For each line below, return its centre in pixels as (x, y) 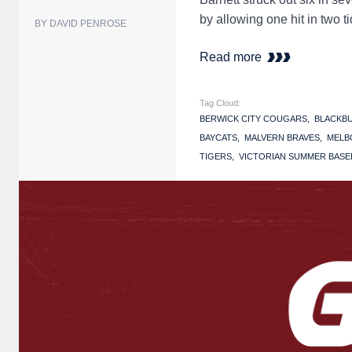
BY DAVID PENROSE (81, 24)
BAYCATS (218, 138)
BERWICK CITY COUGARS (253, 119)
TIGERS (216, 157)
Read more (232, 57)
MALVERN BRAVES (282, 138)
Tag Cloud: (220, 103)
